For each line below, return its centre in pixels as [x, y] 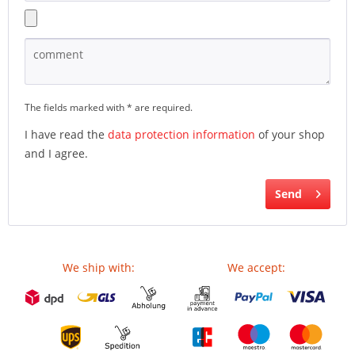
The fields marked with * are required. [109, 107]
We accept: [256, 267]
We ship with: [99, 267]
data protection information [181, 134]
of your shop [290, 134]
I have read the [66, 134]
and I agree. [56, 153]
